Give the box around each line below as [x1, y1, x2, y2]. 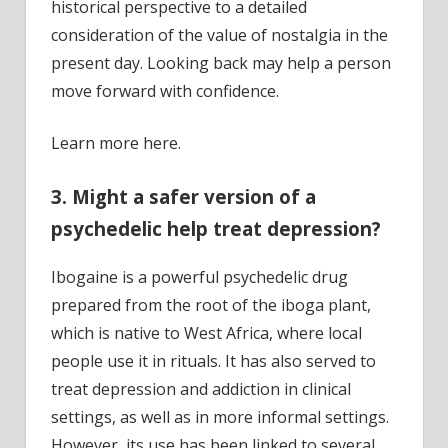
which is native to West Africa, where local [51, 322, 362, 345]
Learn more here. [51, 131, 181, 154]
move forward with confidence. [51, 79, 279, 102]
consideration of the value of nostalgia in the [51, 23, 388, 46]
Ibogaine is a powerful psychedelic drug [51, 266, 348, 289]
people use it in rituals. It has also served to [51, 350, 376, 373]
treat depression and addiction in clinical [51, 378, 351, 401]
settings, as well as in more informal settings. [51, 406, 389, 429]
